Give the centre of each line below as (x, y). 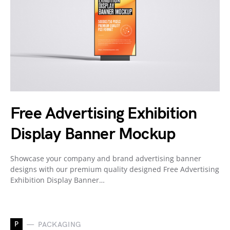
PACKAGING (60, 224)
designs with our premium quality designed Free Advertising (115, 169)
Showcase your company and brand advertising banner (106, 158)
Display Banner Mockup (93, 134)
